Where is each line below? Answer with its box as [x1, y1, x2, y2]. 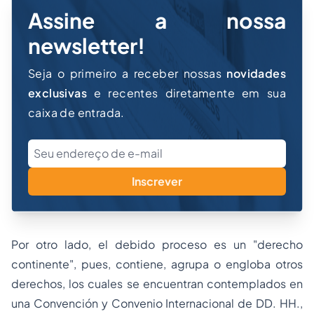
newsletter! [28, 32, 145, 59]
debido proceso [115, 237, 207, 252]
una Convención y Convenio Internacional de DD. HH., [11, 296, 303, 310]
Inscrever [132, 174, 182, 189]
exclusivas [28, 86, 88, 100]
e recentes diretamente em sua [87, 86, 286, 100]
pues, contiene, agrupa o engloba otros [81, 257, 303, 271]
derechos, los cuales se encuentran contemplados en [11, 276, 303, 291]
